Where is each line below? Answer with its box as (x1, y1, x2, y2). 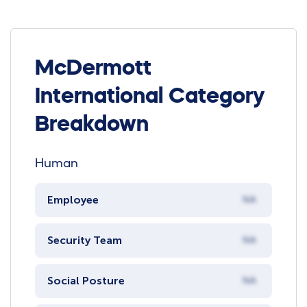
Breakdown (35, 112, 149, 134)
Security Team (47, 234, 122, 247)
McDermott (35, 56, 152, 78)
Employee (47, 193, 99, 207)
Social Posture (47, 274, 125, 288)
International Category (35, 84, 265, 106)
